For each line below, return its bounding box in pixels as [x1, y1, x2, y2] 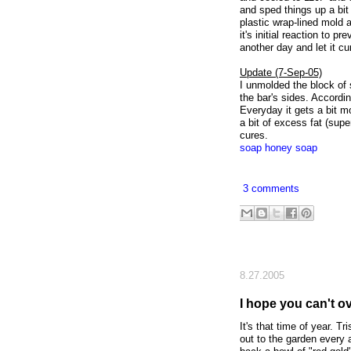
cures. [240, 129, 268, 142]
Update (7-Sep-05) [240, 67, 322, 79]
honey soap [265, 142, 317, 154]
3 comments [242, 182, 299, 194]
